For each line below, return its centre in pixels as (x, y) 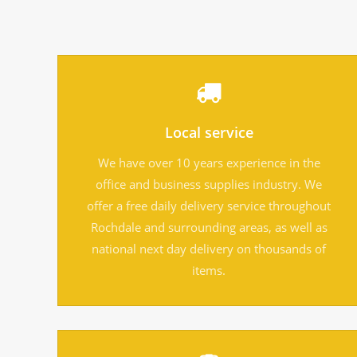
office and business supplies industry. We (209, 184)
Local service (209, 132)
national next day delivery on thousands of (209, 248)
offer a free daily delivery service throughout (209, 205)
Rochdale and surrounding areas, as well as (209, 227)
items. (209, 270)
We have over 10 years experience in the (209, 162)
